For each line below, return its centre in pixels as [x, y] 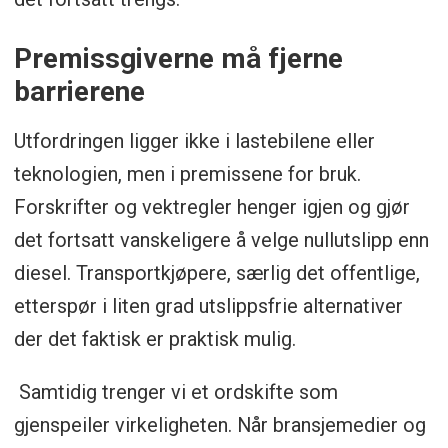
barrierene [79, 91]
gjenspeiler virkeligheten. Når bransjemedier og [219, 424]
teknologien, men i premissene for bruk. [187, 173]
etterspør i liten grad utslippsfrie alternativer [208, 305]
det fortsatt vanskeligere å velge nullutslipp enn [221, 239]
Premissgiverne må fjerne [178, 58]
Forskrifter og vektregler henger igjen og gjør [211, 206]
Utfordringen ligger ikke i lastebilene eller [194, 140]
